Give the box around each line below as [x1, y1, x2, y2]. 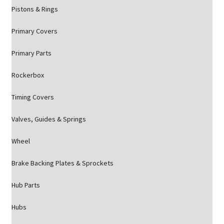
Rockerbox [11, 70, 44, 79]
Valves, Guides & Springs [11, 114, 86, 123]
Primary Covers [11, 26, 57, 35]
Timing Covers [11, 92, 54, 101]
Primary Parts [11, 48, 51, 57]
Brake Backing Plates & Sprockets [11, 158, 113, 167]
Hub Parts [11, 180, 40, 189]
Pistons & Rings [11, 4, 58, 13]
